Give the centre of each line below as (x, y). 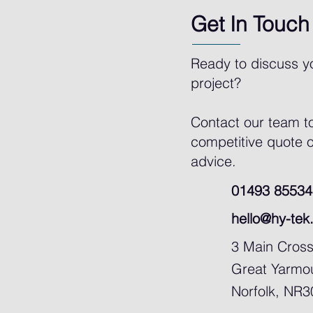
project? (216, 83)
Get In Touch (250, 24)
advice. (213, 161)
